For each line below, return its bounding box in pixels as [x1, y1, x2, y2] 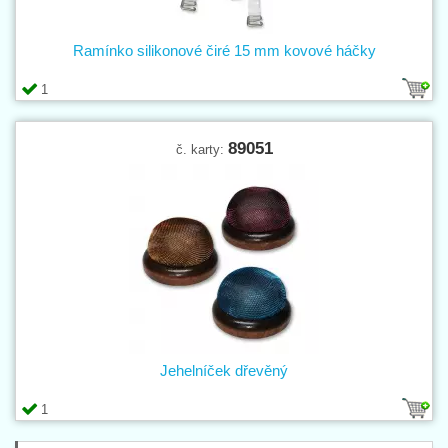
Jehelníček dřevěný [160, 361, 288, 379]
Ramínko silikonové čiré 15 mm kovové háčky [72, 41, 376, 59]
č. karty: [175, 141, 228, 157]
